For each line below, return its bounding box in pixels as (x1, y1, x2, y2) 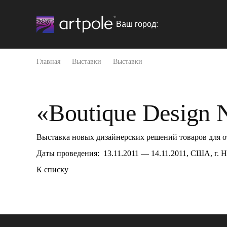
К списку (36, 165, 68, 174)
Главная (36, 58, 60, 65)
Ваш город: (116, 19, 158, 28)
